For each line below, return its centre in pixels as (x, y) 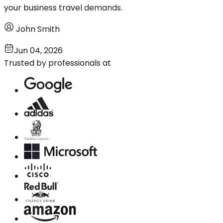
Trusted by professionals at (57, 63)
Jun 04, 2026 (38, 50)
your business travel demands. (63, 7)
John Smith (38, 29)
